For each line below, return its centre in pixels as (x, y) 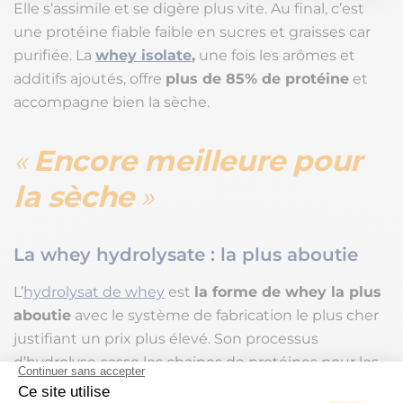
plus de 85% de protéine (257, 79)
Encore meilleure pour (198, 161)
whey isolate (143, 56)
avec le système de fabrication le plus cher (225, 316)
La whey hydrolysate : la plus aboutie (186, 255)
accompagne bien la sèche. (112, 103)
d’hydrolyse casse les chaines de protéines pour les (196, 363)
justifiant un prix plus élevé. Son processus (166, 339)
